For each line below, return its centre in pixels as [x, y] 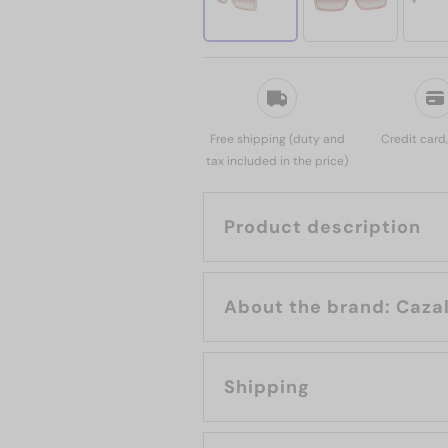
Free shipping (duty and [277, 139]
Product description [322, 227]
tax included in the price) [277, 161]
